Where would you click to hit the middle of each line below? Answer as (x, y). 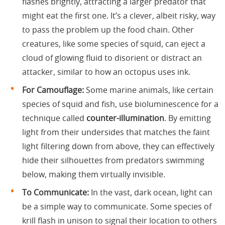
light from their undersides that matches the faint (116, 132)
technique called (54, 118)
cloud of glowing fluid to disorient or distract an (112, 58)
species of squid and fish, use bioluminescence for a (120, 104)
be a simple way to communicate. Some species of (117, 207)
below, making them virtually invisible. (94, 175)
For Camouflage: (53, 90)
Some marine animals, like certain (149, 90)
